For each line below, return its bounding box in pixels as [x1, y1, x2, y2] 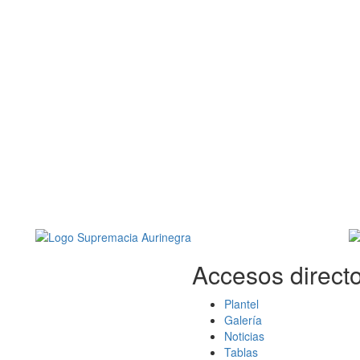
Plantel [224, 296, 259, 313]
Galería [224, 312, 262, 329]
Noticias [224, 328, 264, 345]
